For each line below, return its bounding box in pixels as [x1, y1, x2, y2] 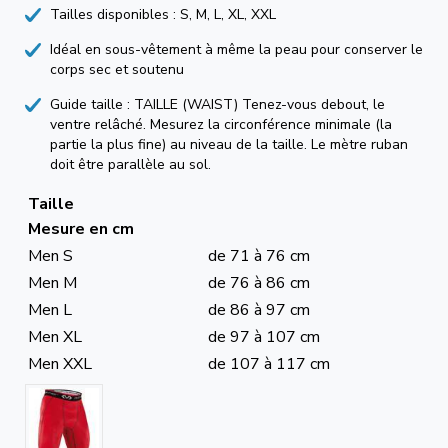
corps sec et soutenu [50, 60, 184, 79]
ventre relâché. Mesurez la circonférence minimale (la [50, 115, 392, 134]
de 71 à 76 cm [208, 245, 310, 267]
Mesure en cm [28, 218, 134, 240]
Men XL [28, 326, 82, 348]
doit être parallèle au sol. [50, 155, 211, 174]
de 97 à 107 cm [208, 326, 320, 348]
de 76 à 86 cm [208, 272, 310, 294]
